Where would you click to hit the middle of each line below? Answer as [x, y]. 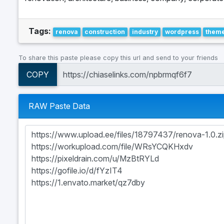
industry [145, 31]
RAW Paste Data [59, 106]
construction [105, 31]
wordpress [182, 31]
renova [66, 31]
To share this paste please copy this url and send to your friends [118, 57]
